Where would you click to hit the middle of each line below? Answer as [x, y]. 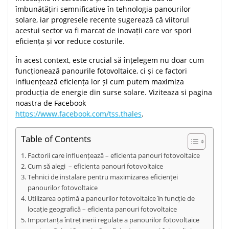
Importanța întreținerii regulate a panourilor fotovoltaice [113, 220]
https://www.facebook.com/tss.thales [78, 114]
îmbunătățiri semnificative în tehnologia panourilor [103, 9]
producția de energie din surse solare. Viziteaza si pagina [114, 93]
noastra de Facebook [51, 103]
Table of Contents [56, 139]
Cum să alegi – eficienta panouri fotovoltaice [95, 166]
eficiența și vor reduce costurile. [70, 41]
